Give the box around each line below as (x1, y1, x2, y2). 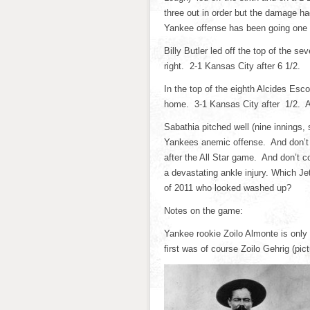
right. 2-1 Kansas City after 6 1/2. (164, 61, 300, 71)
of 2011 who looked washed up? (164, 183, 291, 193)
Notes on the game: (164, 206, 243, 216)
